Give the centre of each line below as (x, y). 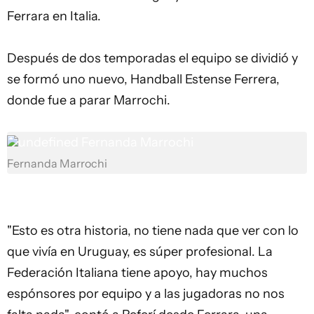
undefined (48, 142)
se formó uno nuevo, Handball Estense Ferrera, (143, 79)
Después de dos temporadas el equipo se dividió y (152, 58)
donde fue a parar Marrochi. (89, 100)
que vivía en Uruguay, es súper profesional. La (140, 252)
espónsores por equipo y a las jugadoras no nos (146, 294)
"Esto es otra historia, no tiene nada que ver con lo (153, 231)
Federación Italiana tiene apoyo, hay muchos (137, 273)
